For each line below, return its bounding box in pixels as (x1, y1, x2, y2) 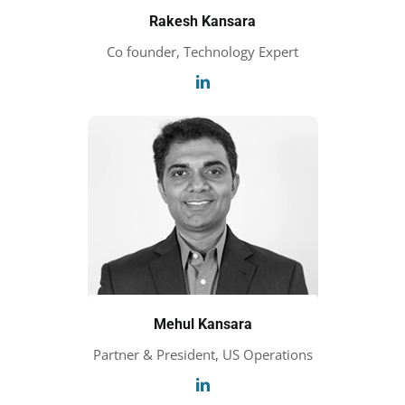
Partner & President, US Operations (92, 345, 313, 364)
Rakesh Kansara (149, 12, 256, 30)
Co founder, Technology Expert (107, 42, 298, 61)
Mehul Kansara (153, 316, 252, 334)
